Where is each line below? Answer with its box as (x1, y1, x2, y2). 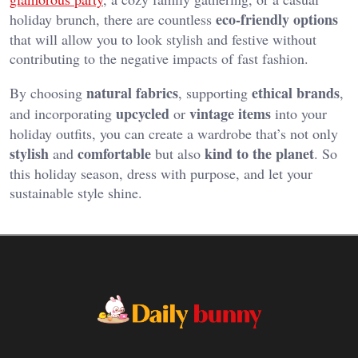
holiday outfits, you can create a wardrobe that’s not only (10, 124, 338, 144)
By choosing (10, 83, 86, 103)
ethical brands (252, 82, 340, 104)
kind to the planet (205, 143, 314, 165)
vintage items (189, 103, 271, 125)
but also (151, 144, 205, 164)
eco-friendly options (216, 9, 338, 30)
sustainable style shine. (10, 183, 142, 203)
